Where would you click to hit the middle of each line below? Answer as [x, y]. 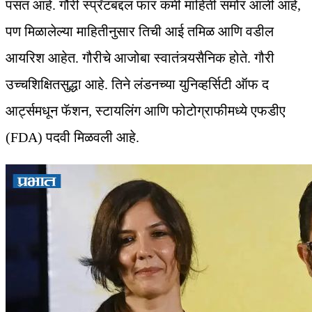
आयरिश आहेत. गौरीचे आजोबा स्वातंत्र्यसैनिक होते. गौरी [140, 58]
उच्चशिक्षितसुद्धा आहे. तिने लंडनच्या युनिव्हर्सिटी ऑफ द [137, 85]
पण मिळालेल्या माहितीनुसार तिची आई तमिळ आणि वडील [140, 32]
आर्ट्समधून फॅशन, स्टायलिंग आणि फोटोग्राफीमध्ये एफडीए [146, 111]
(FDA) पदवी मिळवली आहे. [72, 138]
